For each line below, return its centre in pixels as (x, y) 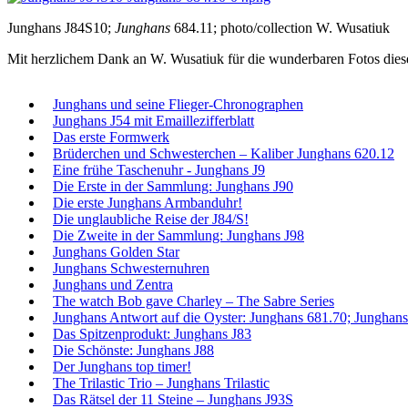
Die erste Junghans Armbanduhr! (148, 202)
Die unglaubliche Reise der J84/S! (151, 219)
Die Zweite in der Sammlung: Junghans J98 (178, 235)
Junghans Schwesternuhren (131, 268)
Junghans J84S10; (61, 27)
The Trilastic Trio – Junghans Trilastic (161, 382)
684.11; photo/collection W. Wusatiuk (280, 27)
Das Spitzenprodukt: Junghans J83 (152, 333)
